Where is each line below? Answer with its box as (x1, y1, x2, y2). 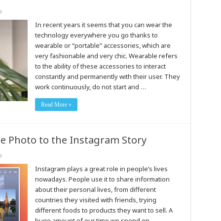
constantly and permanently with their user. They (35, 72, 180, 81)
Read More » (40, 101, 72, 108)
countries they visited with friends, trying (35, 195, 156, 204)
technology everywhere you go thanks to (35, 31, 158, 39)
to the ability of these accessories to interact (35, 62, 166, 71)
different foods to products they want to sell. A (35, 206, 173, 215)
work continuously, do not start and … (35, 82, 146, 91)
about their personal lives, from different (35, 185, 156, 194)
